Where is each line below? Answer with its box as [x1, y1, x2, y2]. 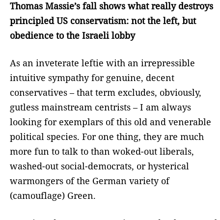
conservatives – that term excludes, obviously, [10, 86, 201, 98]
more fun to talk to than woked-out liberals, [10, 145, 194, 157]
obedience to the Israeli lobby [10, 29, 135, 41]
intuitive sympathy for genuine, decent [10, 71, 174, 83]
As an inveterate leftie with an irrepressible [10, 56, 195, 69]
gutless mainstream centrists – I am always [10, 101, 191, 113]
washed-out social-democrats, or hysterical [10, 160, 189, 172]
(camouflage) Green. [10, 189, 96, 201]
